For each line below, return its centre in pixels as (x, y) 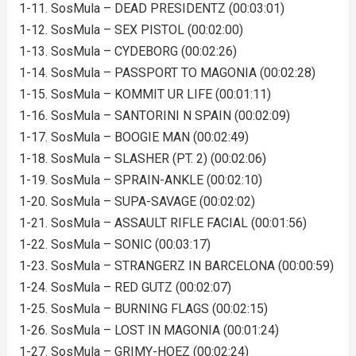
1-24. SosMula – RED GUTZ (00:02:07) (125, 287)
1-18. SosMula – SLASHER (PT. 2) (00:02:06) (142, 159)
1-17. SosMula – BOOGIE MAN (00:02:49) (133, 137)
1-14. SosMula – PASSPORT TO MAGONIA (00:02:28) (167, 73)
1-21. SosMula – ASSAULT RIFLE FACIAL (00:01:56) (163, 223)
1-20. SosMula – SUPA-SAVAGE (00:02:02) (137, 201)
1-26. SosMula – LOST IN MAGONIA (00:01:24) (149, 330)
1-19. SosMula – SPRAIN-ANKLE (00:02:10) (140, 180)
